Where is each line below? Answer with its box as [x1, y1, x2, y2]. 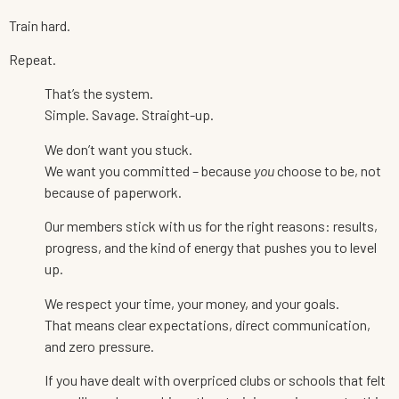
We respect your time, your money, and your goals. [45, 294, 339, 312]
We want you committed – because [45, 161, 254, 179]
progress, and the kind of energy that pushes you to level [45, 239, 377, 256]
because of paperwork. [45, 183, 182, 200]
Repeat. [9, 51, 56, 69]
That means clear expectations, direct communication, [45, 315, 370, 333]
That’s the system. [45, 85, 153, 102]
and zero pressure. [45, 337, 154, 354]
